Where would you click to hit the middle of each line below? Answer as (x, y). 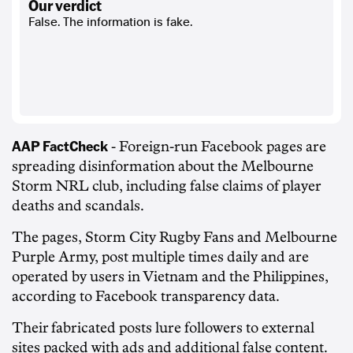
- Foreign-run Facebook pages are (217, 146)
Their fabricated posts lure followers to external (163, 327)
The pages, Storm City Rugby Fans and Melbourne (175, 237)
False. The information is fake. (110, 22)
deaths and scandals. (78, 205)
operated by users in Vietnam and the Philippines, (170, 276)
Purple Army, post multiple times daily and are (160, 256)
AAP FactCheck (60, 145)
